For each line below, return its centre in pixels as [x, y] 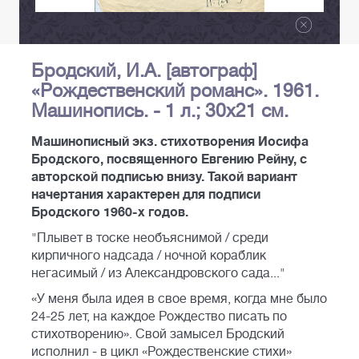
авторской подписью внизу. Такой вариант [164, 177]
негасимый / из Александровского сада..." [158, 274]
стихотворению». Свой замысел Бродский [158, 335]
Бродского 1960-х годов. [110, 213]
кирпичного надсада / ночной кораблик [149, 256]
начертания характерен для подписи [146, 195]
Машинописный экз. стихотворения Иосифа [170, 142]
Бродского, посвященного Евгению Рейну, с [169, 160]
